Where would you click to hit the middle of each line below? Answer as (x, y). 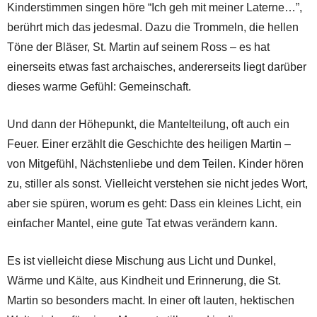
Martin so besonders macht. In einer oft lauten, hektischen (151, 301)
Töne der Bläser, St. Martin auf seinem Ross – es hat (138, 47)
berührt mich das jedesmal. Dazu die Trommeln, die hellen (153, 28)
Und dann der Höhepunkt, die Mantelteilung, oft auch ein (148, 125)
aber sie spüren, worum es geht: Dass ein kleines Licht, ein (154, 204)
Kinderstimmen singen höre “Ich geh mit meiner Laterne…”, (155, 8)
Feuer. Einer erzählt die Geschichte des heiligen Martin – (149, 144)
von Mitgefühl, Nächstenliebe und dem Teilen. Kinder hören (155, 164)
